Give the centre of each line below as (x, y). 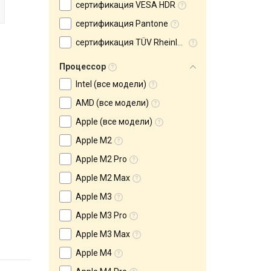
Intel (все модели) (111, 84)
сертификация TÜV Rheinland (126, 42)
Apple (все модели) (114, 122)
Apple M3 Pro (101, 215)
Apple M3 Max (103, 234)
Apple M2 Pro (101, 159)
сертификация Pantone (122, 24)
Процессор (83, 67)
